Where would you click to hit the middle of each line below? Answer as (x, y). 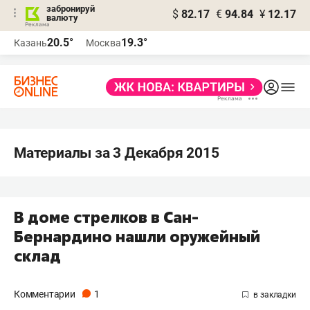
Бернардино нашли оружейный (137, 237)
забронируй (71, 9)
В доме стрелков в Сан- (106, 217)
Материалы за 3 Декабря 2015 (117, 153)
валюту (62, 18)
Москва (103, 43)
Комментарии (46, 294)
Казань (30, 43)
